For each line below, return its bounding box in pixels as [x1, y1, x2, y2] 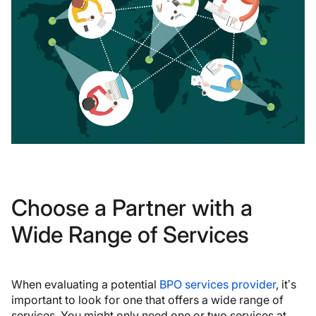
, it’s [276, 276, 296, 291]
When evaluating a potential [11, 276, 159, 291]
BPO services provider [159, 276, 276, 291]
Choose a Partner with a [11, 193, 253, 221]
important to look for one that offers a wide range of [11, 292, 284, 307]
